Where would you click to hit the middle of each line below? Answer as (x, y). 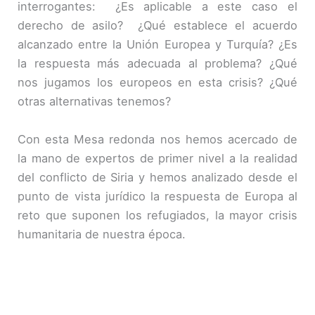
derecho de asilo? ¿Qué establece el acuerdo (157, 26)
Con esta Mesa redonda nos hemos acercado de (157, 139)
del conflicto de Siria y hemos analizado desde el (157, 177)
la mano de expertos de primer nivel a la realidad (157, 158)
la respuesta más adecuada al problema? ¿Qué (157, 64)
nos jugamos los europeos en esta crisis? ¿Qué (157, 83)
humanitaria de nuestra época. (102, 234)
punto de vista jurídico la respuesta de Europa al (157, 196)
